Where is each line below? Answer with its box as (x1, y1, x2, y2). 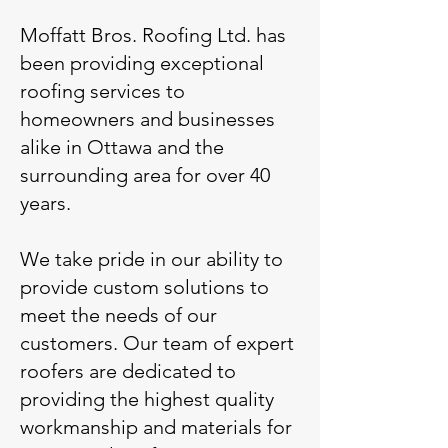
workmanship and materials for (20, 415, 292, 439)
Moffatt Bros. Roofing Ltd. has (20, 23, 286, 47)
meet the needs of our (20, 303, 217, 327)
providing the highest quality (20, 387, 274, 411)
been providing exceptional (20, 51, 264, 75)
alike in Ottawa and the (20, 135, 224, 159)
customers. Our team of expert (20, 331, 294, 355)
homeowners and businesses (20, 107, 275, 131)
